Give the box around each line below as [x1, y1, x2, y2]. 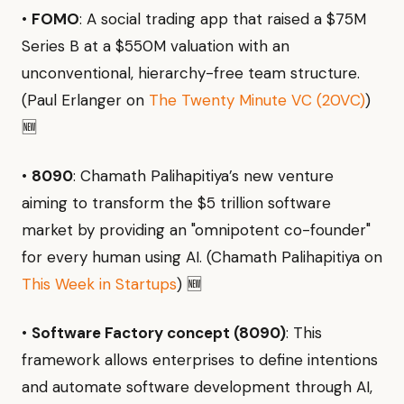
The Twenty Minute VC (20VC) [149, 90, 365, 111]
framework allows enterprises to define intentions [22, 350, 378, 371]
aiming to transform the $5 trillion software [22, 193, 331, 214]
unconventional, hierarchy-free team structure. [22, 63, 360, 84]
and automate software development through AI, [22, 377, 372, 398]
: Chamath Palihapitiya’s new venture [73, 166, 334, 187]
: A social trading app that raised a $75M [79, 9, 366, 30]
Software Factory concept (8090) [32, 323, 286, 344]
